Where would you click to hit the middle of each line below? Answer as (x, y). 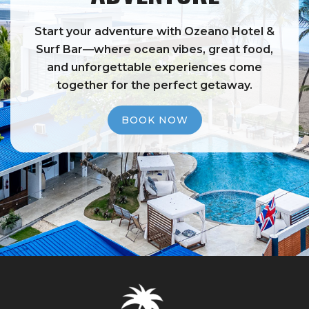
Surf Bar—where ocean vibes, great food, (154, 49)
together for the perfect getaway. (154, 85)
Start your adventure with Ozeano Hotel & (154, 31)
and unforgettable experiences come (154, 67)
